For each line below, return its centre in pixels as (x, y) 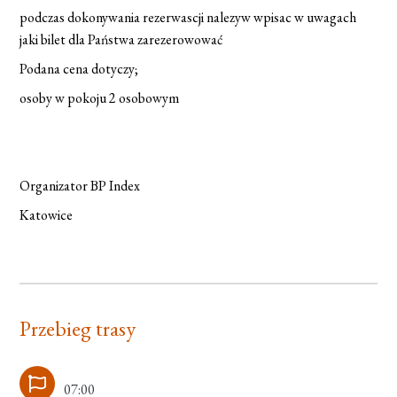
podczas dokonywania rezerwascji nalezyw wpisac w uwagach (188, 17)
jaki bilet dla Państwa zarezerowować (122, 39)
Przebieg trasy (78, 328)
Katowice (47, 215)
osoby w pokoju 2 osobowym (100, 98)
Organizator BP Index (80, 186)
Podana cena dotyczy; (79, 69)
